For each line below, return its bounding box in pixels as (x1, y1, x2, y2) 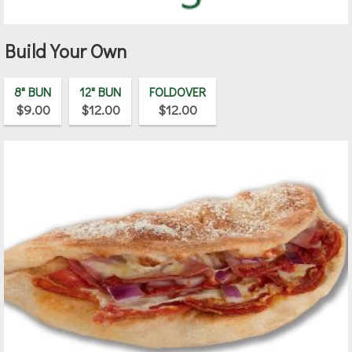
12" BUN (79, 82, 121, 100)
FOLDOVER (149, 82, 206, 100)
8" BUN (14, 82, 51, 100)
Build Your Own (5, 38, 126, 63)
